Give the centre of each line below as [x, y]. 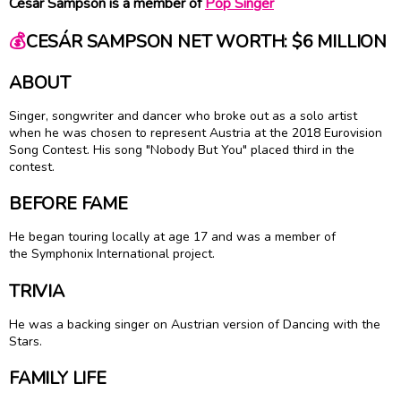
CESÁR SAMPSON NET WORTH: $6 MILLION [206, 42]
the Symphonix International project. [114, 254]
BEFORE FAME [68, 204]
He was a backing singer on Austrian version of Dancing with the [195, 324]
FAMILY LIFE [58, 379]
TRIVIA [37, 291]
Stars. [26, 341]
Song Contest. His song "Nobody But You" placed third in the [182, 149]
